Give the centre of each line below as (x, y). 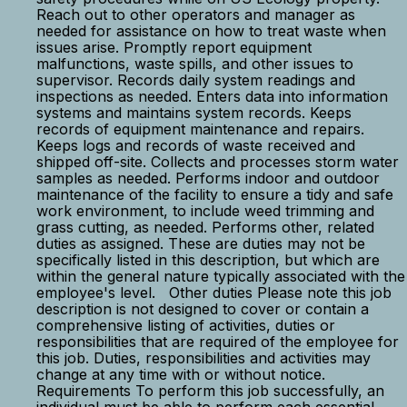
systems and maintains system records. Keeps (194, 113)
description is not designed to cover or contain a (203, 309)
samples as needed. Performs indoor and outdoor (208, 178)
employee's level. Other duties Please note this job (214, 293)
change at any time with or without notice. (185, 374)
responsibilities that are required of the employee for (218, 342)
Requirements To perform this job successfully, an (210, 391)
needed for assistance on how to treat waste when (211, 31)
